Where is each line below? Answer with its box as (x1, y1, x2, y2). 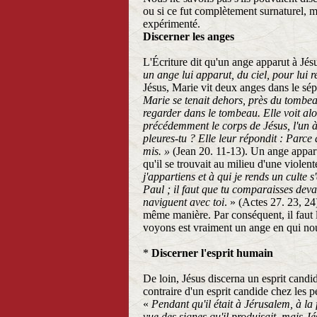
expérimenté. (143, 18, 200, 30)
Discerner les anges (143, 30, 234, 42)
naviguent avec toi (143, 196, 224, 208)
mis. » (143, 145, 170, 157)
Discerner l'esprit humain (151, 247, 273, 259)
